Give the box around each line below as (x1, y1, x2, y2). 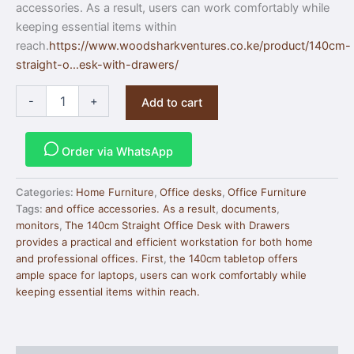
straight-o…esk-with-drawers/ (16, 57, 179, 72)
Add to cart (141, 96, 202, 111)
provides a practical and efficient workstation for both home (16, 235, 313, 248)
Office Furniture (228, 185, 307, 198)
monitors (16, 218, 59, 232)
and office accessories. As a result (45, 201, 216, 215)
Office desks (160, 185, 222, 198)
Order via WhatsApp (58, 144, 173, 159)
